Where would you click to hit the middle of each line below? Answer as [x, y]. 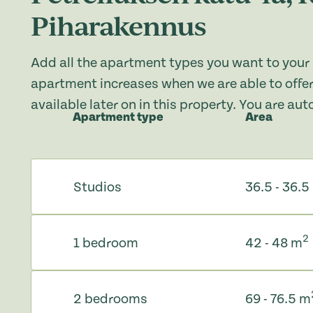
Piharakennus [118, 25]
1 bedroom [106, 243]
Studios [97, 187]
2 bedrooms [110, 299]
